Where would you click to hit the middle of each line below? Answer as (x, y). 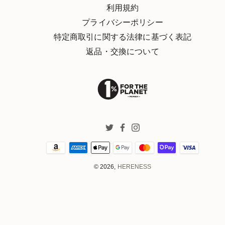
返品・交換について (123, 51)
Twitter (118, 135)
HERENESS (134, 166)
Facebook (136, 135)
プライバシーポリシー (123, 22)
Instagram (149, 135)
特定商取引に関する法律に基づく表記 (123, 37)
